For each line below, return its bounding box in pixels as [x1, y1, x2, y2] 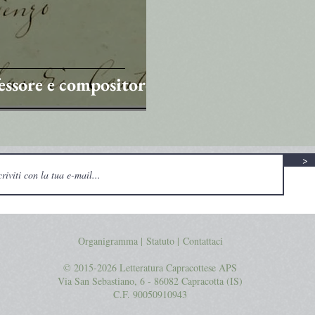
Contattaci [182, 234, 223, 247]
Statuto [146, 234, 174, 247]
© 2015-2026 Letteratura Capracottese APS [63, 261, 237, 274]
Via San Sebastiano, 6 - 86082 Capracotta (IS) [58, 274, 243, 288]
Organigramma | [77, 234, 143, 247]
